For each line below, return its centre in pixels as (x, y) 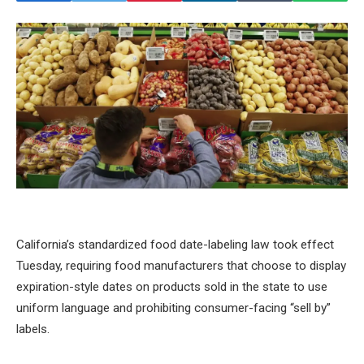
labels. (33, 329)
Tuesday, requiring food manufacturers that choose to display (181, 266)
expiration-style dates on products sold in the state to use (172, 287)
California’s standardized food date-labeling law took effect (175, 245)
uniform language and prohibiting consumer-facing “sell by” (173, 308)
